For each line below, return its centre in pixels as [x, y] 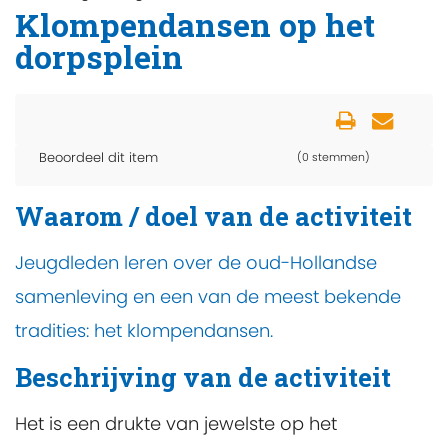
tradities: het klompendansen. [144, 330]
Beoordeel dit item [98, 158]
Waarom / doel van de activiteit [213, 215]
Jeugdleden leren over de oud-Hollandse [196, 262]
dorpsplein [99, 56]
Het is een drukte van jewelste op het [176, 423]
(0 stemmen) [333, 157]
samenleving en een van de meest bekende [208, 296]
